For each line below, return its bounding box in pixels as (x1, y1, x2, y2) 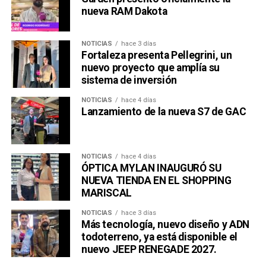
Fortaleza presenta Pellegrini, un (81, 49, 232, 62)
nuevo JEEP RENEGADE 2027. (81, 243, 217, 256)
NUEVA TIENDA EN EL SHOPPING (81, 175, 232, 187)
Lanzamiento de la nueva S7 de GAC (81, 106, 246, 118)
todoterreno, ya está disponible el (81, 231, 237, 243)
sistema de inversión (81, 74, 177, 87)
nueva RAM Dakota (81, 5, 167, 18)
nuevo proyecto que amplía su (81, 62, 220, 74)
